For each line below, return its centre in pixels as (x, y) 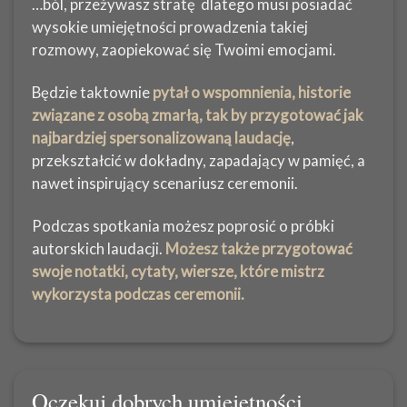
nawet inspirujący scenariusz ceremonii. (165, 183)
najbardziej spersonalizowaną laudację (161, 137)
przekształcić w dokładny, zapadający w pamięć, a (199, 160)
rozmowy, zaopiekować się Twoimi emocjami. (184, 49)
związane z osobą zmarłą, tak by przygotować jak (198, 114)
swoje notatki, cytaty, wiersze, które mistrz (178, 271)
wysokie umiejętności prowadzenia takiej (170, 26)
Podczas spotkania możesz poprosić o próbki (183, 225)
